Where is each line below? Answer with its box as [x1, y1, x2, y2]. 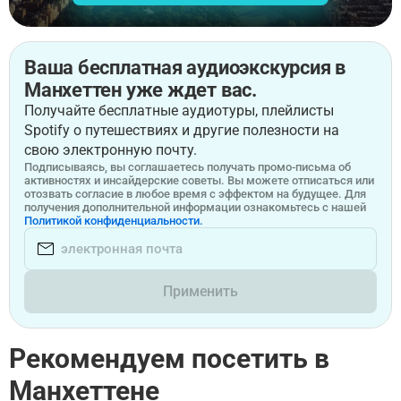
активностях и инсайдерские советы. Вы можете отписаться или [24, 174, 374, 187]
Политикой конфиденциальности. [24, 214, 203, 227]
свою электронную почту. [24, 141, 197, 158]
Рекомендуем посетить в [9, 343, 329, 374]
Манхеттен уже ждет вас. [24, 79, 257, 101]
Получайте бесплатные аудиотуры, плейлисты [24, 102, 334, 119]
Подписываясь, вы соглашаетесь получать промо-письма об [24, 160, 351, 174]
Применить [163, 283, 238, 300]
